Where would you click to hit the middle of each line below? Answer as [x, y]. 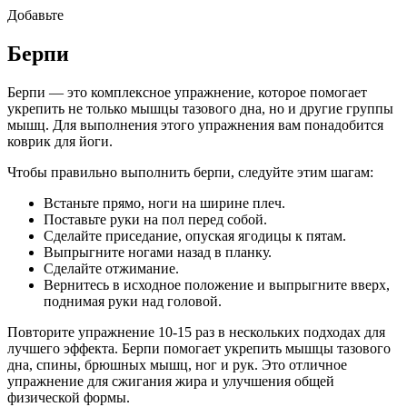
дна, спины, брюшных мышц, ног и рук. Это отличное [177, 364]
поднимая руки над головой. [133, 301]
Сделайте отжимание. [111, 268]
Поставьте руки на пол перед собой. [155, 219]
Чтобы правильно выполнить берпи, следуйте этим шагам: [190, 172]
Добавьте [35, 15]
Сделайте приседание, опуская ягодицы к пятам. [195, 235]
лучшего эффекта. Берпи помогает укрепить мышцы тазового [199, 348]
